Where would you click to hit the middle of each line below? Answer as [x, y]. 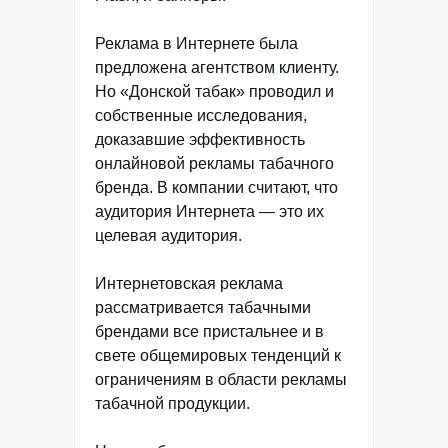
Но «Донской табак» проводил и [214, 91]
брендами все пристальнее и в [209, 331]
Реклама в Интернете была [196, 43]
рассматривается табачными [203, 307]
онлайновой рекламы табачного [214, 163]
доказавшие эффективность [200, 139]
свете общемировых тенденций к [218, 355]
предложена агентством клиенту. [217, 67]
